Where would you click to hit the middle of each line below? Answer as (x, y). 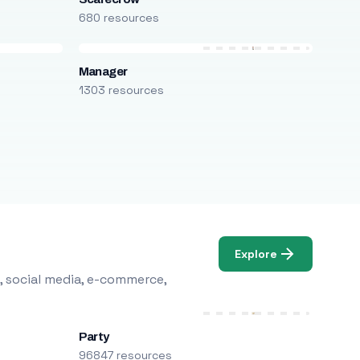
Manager (103, 72)
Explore (256, 254)
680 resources (119, 18)
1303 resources (121, 90)
